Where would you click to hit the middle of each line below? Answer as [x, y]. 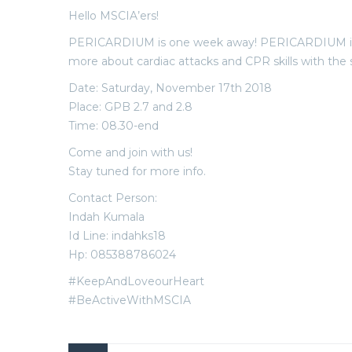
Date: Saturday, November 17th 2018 [170, 88]
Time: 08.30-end [114, 126]
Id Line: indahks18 [117, 236]
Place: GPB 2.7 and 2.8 [130, 107]
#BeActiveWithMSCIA [130, 300]
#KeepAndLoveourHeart [136, 281]
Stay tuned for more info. [137, 171]
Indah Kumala [106, 217]
